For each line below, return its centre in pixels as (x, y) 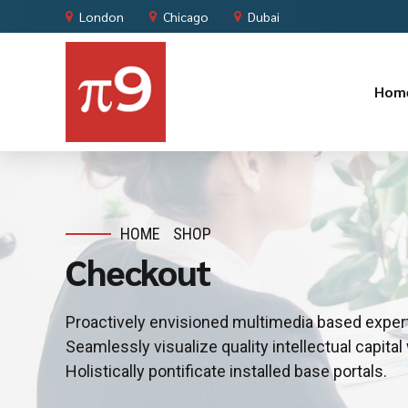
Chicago (186, 16)
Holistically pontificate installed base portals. (226, 372)
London (102, 16)
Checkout (138, 271)
